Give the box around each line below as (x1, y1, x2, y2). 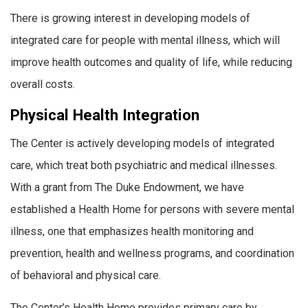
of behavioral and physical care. (10, 268, 161, 282)
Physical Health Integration (10, 105, 199, 124)
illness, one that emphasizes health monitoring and (10, 224, 254, 238)
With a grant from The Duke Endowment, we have (10, 180, 244, 194)
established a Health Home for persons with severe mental (10, 202, 294, 216)
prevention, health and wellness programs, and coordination (10, 246, 294, 260)
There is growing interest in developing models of (10, 11, 250, 25)
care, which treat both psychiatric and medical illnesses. (10, 158, 277, 172)
